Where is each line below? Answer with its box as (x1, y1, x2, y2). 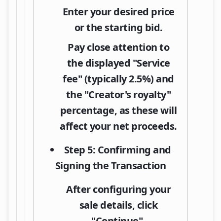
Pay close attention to (68, 40, 169, 54)
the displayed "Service (67, 56, 170, 70)
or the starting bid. (74, 20, 163, 34)
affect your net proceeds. (60, 119, 177, 133)
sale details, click (79, 198, 158, 212)
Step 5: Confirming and (64, 143, 171, 156)
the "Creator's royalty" (66, 87, 171, 101)
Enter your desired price (62, 4, 175, 18)
